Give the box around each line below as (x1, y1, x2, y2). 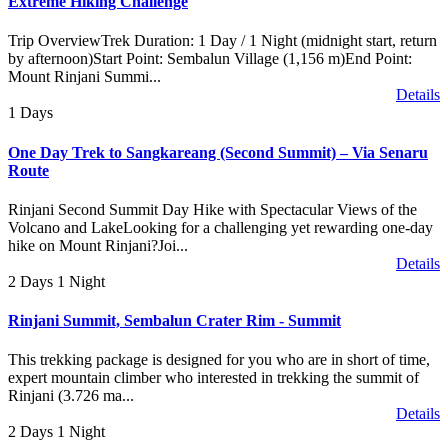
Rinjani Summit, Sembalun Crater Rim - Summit (8, 312, 341, 330)
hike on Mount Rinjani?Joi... (8, 236, 188, 254)
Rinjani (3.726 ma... (8, 387, 134, 405)
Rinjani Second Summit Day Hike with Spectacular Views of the (8, 200, 417, 218)
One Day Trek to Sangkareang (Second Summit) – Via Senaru (8, 143, 428, 161)
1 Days (8, 104, 53, 122)
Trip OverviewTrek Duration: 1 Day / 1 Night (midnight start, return (8, 32, 437, 50)
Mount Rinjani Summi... (8, 68, 161, 86)
